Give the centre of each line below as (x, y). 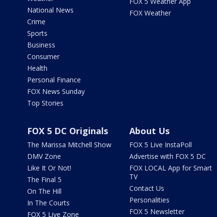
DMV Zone (44, 156)
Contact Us (147, 188)
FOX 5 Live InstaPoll (160, 145)
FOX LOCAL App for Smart (170, 168)
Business (41, 45)
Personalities (149, 200)
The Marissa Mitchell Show (69, 145)
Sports (37, 33)
